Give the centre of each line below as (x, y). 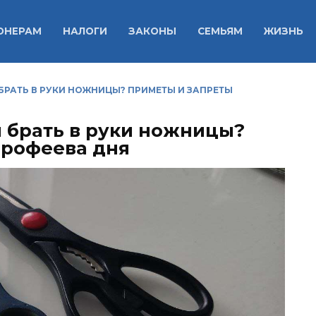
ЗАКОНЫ (152, 31)
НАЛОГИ (85, 31)
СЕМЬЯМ (220, 31)
